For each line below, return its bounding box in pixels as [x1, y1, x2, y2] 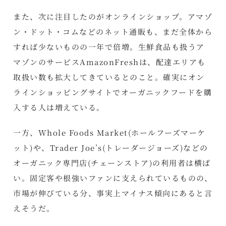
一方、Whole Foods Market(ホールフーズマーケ [13, 127, 206, 138]
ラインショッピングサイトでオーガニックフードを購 [13, 86, 212, 97]
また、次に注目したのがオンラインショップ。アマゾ [13, 11, 213, 22]
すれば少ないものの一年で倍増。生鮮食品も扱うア [13, 41, 205, 52]
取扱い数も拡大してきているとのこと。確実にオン [13, 71, 205, 82]
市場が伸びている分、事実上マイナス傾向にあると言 [13, 187, 213, 198]
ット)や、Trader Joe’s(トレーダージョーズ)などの [13, 142, 208, 153]
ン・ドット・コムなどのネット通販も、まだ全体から [13, 26, 213, 37]
